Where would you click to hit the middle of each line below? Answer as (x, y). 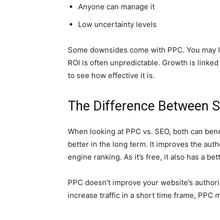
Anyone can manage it (116, 7)
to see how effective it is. (111, 75)
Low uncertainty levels (117, 24)
